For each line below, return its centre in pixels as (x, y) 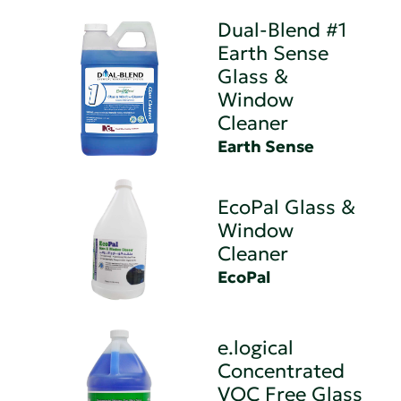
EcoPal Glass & (287, 207)
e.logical (256, 347)
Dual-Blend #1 (282, 30)
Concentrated (282, 371)
